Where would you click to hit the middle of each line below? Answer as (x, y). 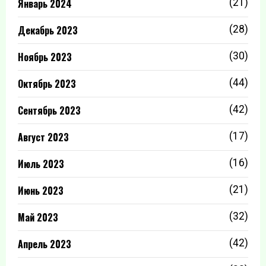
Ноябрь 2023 (45, 57)
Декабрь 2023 (48, 30)
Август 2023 (43, 137)
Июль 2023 (41, 164)
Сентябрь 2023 (49, 110)
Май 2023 (38, 217)
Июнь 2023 (41, 191)
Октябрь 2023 (47, 84)
